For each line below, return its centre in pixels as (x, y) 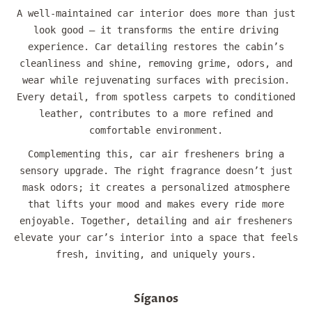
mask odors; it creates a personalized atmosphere (156, 188)
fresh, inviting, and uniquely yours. (156, 255)
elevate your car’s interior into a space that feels (156, 238)
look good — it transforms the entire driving (156, 30)
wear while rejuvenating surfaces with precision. (156, 80)
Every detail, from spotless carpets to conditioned (156, 97)
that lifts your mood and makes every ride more (156, 204)
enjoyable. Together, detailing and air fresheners (156, 221)
